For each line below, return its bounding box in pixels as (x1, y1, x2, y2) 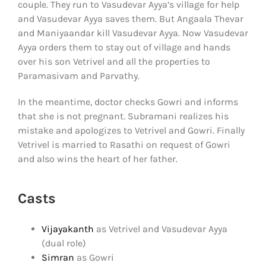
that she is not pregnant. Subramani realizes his (18, 110, 229, 122)
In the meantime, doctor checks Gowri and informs (18, 96, 238, 107)
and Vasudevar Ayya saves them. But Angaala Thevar (18, 12, 243, 24)
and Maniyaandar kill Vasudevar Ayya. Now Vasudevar (18, 27, 248, 39)
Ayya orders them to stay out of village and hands (18, 41, 230, 53)
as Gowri (74, 251, 114, 263)
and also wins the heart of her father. (18, 153, 178, 164)
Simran (42, 251, 74, 263)
